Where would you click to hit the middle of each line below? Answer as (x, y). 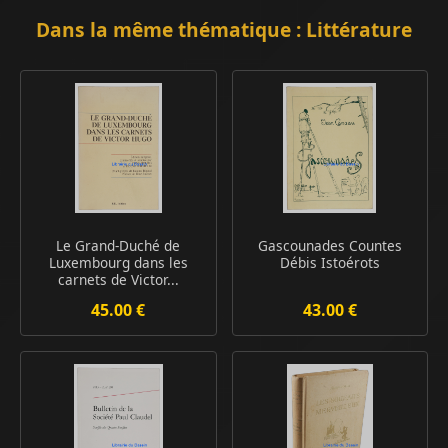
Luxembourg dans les (118, 263)
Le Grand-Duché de (118, 246)
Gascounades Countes (329, 246)
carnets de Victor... (118, 280)
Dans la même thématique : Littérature (224, 30)
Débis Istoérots (329, 263)
